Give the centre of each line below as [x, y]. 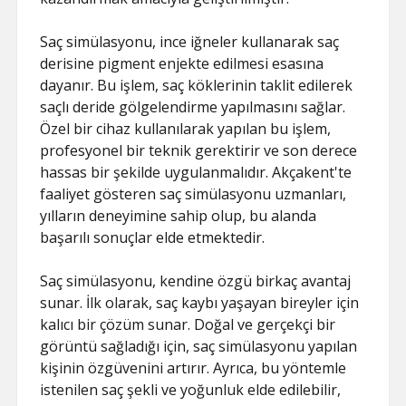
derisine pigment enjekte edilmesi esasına [182, 63]
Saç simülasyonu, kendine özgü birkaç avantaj [196, 281]
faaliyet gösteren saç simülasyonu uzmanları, [193, 194]
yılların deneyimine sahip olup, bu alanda [179, 216]
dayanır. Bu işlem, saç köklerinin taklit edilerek [197, 85]
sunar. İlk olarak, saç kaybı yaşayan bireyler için [200, 303]
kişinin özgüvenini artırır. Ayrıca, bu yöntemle [193, 368]
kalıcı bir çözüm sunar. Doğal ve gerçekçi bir [188, 324]
